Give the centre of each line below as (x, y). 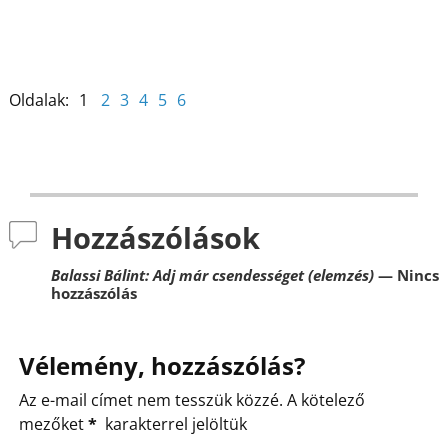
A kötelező (325, 399)
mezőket (53, 423)
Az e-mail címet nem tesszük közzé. (150, 399)
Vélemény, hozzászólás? (161, 365)
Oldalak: (38, 99)
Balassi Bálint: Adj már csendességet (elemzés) (212, 275)
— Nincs (406, 275)
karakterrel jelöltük (173, 423)
